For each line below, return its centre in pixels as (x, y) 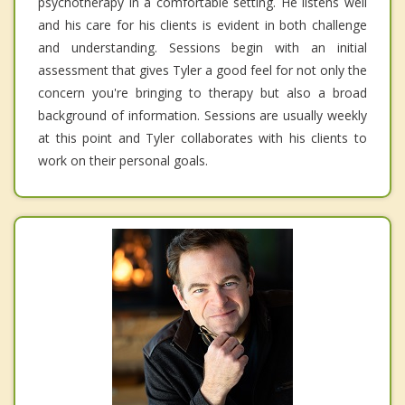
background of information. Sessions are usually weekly (202, 116)
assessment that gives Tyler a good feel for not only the (202, 71)
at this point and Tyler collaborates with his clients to (202, 138)
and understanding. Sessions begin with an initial (202, 48)
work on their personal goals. (123, 161)
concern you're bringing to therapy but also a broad (202, 93)
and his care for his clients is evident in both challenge (202, 25)
